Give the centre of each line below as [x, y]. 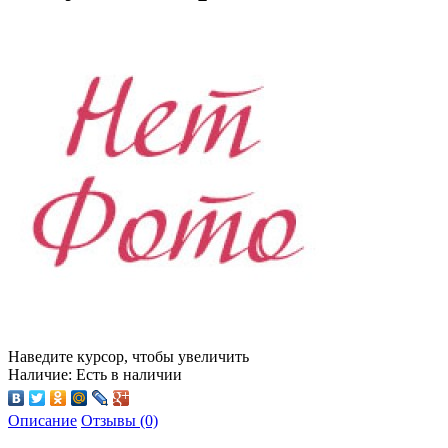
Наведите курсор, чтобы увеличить [128, 356]
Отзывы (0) [119, 420]
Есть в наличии [127, 374]
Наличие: [40, 374]
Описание [42, 420]
